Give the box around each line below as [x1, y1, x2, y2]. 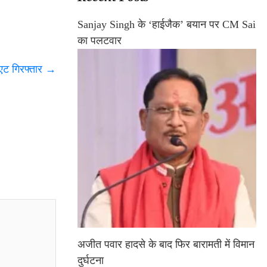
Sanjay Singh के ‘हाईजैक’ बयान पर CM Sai [77, 18, 256, 31]
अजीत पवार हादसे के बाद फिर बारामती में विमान [77, 238, 254, 251]
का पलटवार [77, 35, 122, 47]
